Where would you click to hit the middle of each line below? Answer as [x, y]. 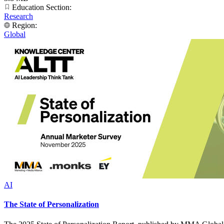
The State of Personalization [51, 204]
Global [15, 34]
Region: [24, 25]
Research [18, 16]
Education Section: [42, 7]
